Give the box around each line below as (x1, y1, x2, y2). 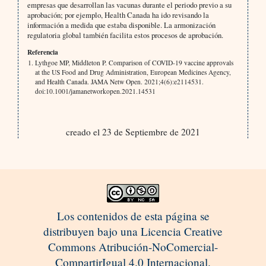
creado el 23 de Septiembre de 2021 (65, 125, 200, 138)
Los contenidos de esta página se (56, 208, 210, 223)
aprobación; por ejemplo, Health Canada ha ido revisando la (27, 9, 209, 20)
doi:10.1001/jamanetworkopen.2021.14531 (34, 86, 156, 96)
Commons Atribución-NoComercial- (48, 239, 218, 254)
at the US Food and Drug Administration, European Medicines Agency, (34, 67, 231, 77)
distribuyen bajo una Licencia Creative (43, 223, 223, 239)
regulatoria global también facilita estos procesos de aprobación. (27, 29, 223, 40)
